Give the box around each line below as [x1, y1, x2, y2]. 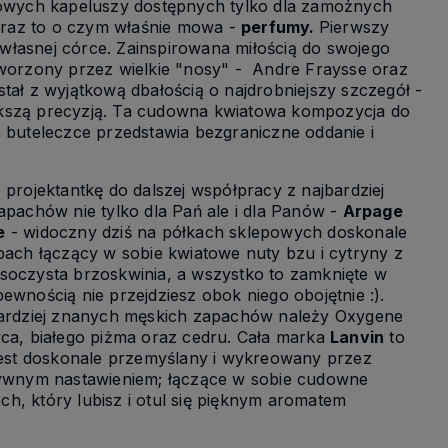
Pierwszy [318, 17, 390, 38]
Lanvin [330, 327, 385, 348]
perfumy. [241, 17, 319, 38]
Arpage [342, 201, 403, 222]
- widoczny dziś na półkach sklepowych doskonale [5, 222, 408, 243]
